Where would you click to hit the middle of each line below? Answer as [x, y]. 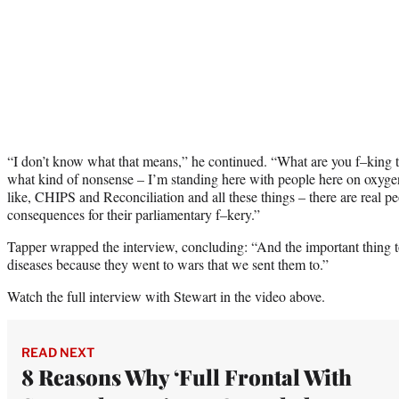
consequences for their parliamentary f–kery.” [134, 214]
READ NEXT [58, 352]
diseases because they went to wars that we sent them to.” [168, 264]
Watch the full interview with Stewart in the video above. [166, 296]
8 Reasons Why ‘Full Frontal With [187, 376]
